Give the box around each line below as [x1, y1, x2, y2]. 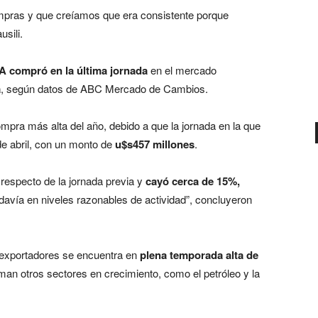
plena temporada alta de [140, 246, 258, 263]
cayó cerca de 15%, [146, 172, 240, 189]
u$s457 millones [115, 136, 194, 152]
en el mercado [148, 62, 216, 77]
